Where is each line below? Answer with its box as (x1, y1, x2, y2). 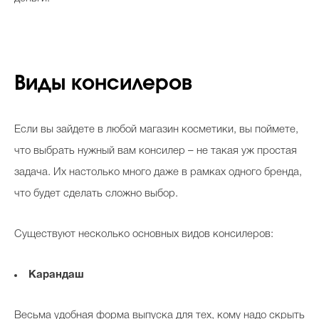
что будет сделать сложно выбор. (14, 189, 181, 199)
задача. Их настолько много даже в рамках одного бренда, (14, 167, 302, 177)
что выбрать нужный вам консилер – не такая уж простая (14, 146, 297, 156)
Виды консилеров (14, 74, 192, 94)
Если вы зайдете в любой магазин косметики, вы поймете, (14, 125, 298, 135)
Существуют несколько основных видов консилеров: (14, 229, 273, 239)
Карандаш (28, 270, 84, 280)
